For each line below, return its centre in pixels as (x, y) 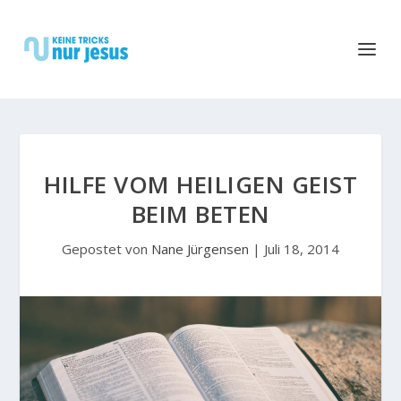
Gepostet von (107, 249)
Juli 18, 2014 (302, 249)
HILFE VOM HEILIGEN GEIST (200, 184)
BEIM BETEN (200, 214)
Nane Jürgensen (200, 249)
